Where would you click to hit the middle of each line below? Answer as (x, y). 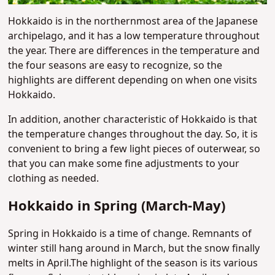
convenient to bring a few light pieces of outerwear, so (134, 149)
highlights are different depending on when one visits (133, 81)
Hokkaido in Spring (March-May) (117, 207)
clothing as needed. (54, 179)
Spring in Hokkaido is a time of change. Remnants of (130, 234)
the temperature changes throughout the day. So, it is (133, 135)
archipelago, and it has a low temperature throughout (134, 37)
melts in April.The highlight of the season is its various (133, 264)
